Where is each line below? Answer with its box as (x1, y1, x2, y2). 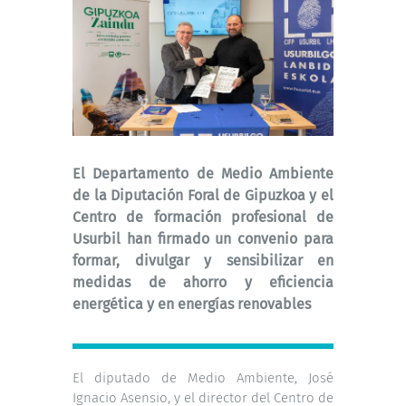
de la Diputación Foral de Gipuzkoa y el (72, 186, 333, 204)
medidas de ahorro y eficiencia (72, 273, 333, 291)
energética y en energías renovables (72, 295, 311, 313)
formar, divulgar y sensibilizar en (72, 251, 333, 269)
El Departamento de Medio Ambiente (72, 164, 333, 182)
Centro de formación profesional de (72, 208, 333, 226)
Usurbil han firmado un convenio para (72, 229, 333, 247)
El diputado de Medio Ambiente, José (72, 369, 333, 386)
